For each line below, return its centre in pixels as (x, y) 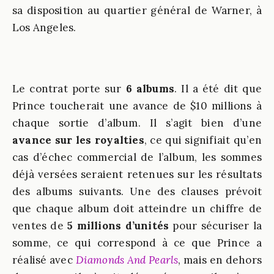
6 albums (148, 89)
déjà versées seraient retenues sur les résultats (137, 174)
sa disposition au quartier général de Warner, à (137, 10)
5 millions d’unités (118, 226)
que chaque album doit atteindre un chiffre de (137, 209)
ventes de (40, 226)
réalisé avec (44, 260)
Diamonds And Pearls (127, 260)
